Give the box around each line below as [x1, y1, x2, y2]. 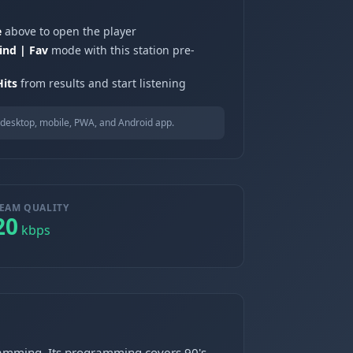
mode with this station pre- [48, 43, 195, 58]
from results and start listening [17, 76, 186, 91]
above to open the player [2, 24, 136, 39]
